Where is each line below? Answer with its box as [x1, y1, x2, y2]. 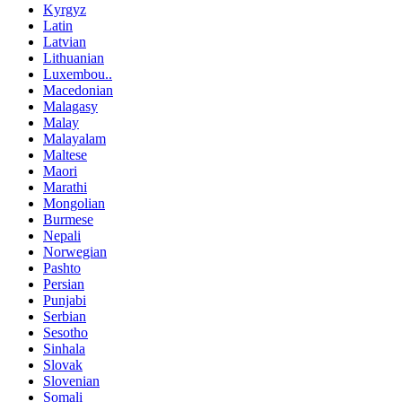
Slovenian [43, 372, 100, 389]
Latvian [43, 33, 86, 49]
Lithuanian [43, 49, 104, 66]
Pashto [43, 259, 81, 275]
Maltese [43, 146, 87, 162]
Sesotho [43, 324, 88, 340]
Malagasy [43, 98, 98, 114]
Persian [43, 275, 84, 292]
